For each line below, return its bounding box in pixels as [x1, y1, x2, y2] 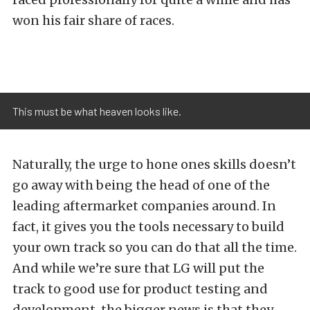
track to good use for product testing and [12, 280, 268, 297]
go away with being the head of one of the [12, 176, 270, 193]
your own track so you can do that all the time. [12, 239, 297, 255]
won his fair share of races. [12, 12, 174, 28]
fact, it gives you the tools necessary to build [12, 218, 284, 235]
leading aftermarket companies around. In [12, 197, 276, 214]
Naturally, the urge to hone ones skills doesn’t [12, 156, 296, 172]
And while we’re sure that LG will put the [12, 259, 264, 276]
